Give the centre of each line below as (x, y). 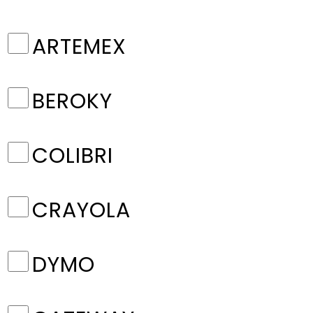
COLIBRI (73, 156)
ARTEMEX (79, 47)
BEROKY (72, 101)
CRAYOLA (81, 210)
